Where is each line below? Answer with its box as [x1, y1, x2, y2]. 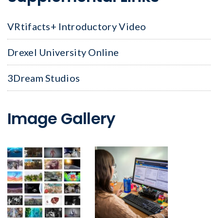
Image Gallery [7, 108, 115, 130]
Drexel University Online [7, 46, 119, 58]
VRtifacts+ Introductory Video [7, 20, 146, 33]
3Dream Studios [7, 72, 80, 84]
